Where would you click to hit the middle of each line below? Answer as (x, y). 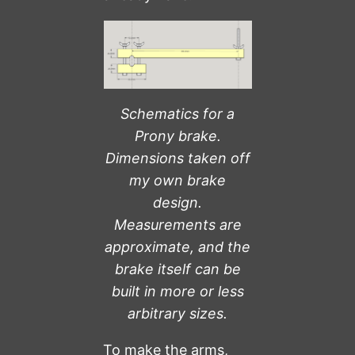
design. (177, 203)
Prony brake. (177, 136)
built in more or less (177, 292)
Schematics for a (177, 114)
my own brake (177, 181)
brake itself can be (177, 269)
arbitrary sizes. (177, 314)
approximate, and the (177, 247)
